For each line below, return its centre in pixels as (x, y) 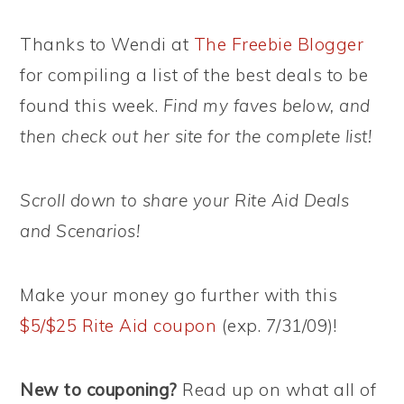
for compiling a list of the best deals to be (194, 75)
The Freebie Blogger (279, 44)
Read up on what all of (277, 390)
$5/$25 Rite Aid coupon (119, 326)
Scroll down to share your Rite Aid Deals (185, 200)
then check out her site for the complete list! (196, 136)
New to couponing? (99, 390)
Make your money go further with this (179, 295)
